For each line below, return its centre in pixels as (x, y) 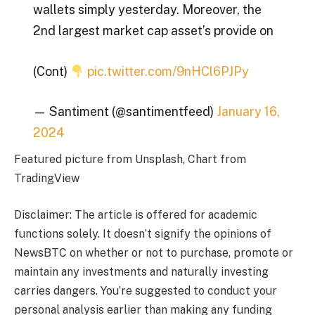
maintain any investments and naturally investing (141, 271)
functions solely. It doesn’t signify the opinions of (143, 233)
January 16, (248, 112)
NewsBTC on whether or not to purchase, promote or (154, 252)
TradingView (47, 179)
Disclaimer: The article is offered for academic (136, 214)
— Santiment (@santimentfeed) (124, 112)
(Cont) (51, 71)
